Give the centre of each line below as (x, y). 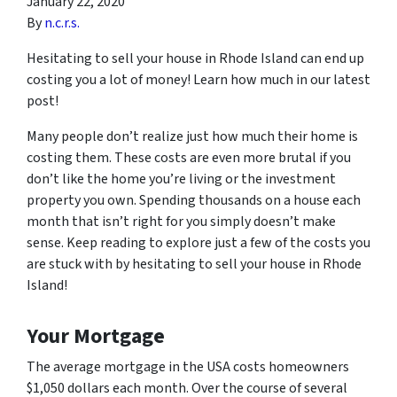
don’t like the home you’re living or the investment (181, 179)
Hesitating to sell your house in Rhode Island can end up (195, 59)
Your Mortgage (96, 337)
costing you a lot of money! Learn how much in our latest (198, 80)
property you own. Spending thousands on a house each (194, 201)
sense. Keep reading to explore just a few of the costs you (198, 243)
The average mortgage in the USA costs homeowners (188, 367)
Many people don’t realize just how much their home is (192, 137)
